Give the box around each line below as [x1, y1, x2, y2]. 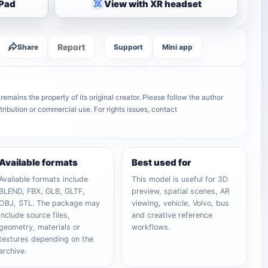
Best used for [132, 157, 192, 168]
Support [114, 42, 144, 51]
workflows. [132, 223, 170, 232]
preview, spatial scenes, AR [132, 187, 230, 196]
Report [57, 41, 86, 52]
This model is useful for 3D [132, 175, 229, 184]
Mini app [162, 42, 193, 51]
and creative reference [132, 211, 213, 220]
